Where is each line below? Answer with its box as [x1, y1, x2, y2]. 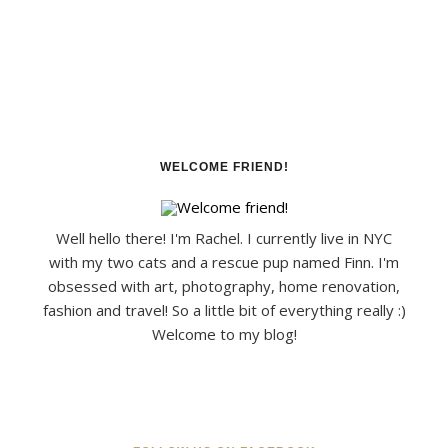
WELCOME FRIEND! [159, 159, 289, 174]
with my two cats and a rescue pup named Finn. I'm [49, 251, 399, 272]
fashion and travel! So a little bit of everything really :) [42, 299, 406, 320]
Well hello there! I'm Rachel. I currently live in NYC [56, 227, 392, 248]
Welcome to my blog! [151, 323, 297, 344]
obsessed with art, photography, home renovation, [48, 275, 400, 296]
